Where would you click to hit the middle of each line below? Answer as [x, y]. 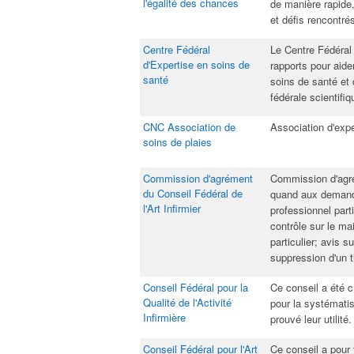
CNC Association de [189, 127]
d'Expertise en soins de [196, 64]
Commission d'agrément [198, 178]
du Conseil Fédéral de [193, 193]
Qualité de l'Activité [187, 302]
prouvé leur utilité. [311, 319]
